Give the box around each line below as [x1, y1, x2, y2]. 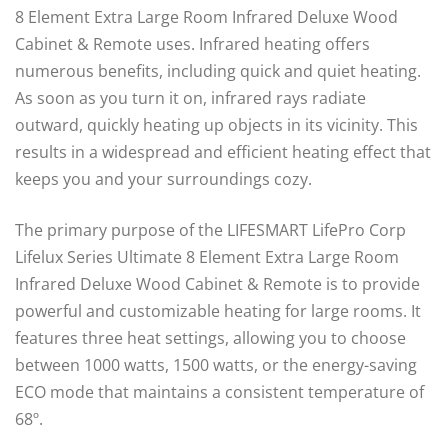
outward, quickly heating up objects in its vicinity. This [15, 114, 418, 136]
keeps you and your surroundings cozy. [15, 168, 312, 190]
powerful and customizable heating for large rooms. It [15, 300, 421, 322]
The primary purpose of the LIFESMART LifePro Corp [15, 219, 406, 241]
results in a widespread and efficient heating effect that [15, 141, 431, 163]
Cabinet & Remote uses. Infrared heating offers [15, 33, 370, 55]
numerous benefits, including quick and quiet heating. [15, 60, 421, 82]
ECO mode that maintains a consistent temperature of [15, 381, 424, 403]
